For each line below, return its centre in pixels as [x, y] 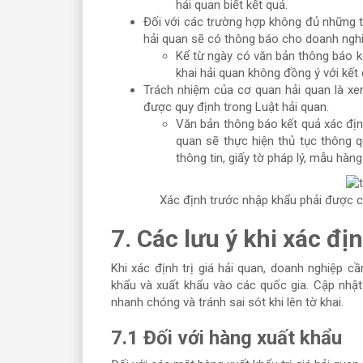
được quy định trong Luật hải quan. [236, 107]
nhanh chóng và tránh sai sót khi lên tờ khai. [229, 303]
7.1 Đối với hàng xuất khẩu [226, 338]
